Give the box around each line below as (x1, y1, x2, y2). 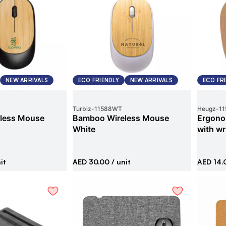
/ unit (109, 157, 130, 166)
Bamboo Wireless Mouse (72, 113, 169, 123)
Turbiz (72, 105, 91, 112)
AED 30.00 (72, 157, 109, 166)
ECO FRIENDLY (78, 77, 119, 84)
